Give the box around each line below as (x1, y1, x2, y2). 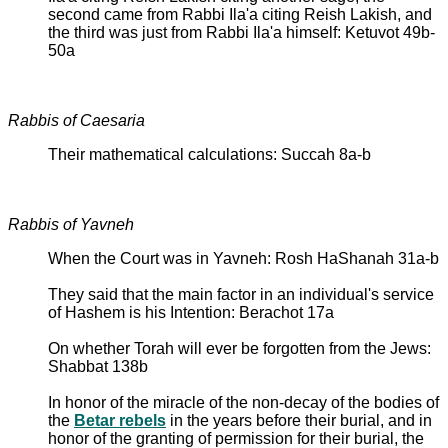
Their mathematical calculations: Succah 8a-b (48, 145, 371, 163)
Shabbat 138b (48, 357, 148, 375)
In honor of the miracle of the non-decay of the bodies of (48, 393, 439, 411)
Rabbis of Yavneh (8, 215, 134, 233)
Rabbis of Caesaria (8, 111, 145, 129)
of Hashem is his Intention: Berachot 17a (48, 303, 334, 321)
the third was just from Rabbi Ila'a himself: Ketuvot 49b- (48, 23, 435, 41)
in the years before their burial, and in (166, 411, 432, 429)
